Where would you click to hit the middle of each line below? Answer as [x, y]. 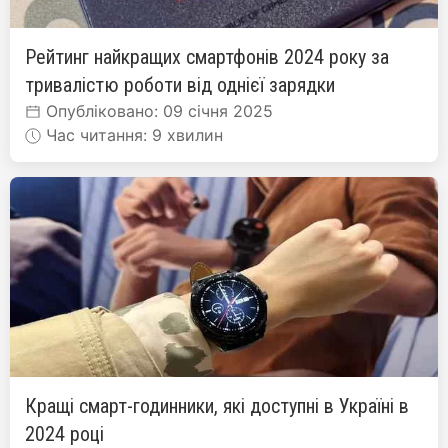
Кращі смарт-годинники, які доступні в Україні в [217, 405]
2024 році [64, 433]
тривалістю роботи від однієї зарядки [180, 84]
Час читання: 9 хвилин [132, 134]
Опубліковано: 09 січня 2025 [157, 110]
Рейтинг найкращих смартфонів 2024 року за [207, 56]
